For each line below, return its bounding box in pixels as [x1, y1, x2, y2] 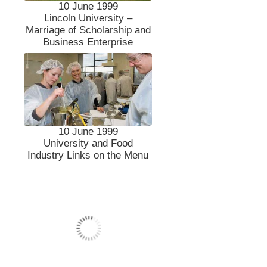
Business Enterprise [43, 36, 133, 48]
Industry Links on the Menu [27, 149, 149, 161]
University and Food [43, 137, 133, 149]
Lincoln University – [44, 13, 132, 24]
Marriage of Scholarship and [25, 24, 151, 36]
